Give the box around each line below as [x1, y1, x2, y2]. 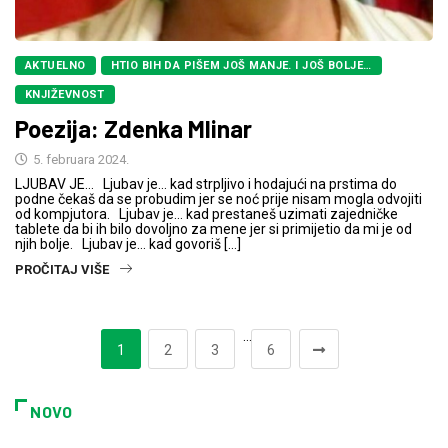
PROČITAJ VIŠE [15, 262, 109, 278]
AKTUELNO [25, 59, 86, 73]
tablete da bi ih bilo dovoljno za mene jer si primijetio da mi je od [15, 221, 412, 238]
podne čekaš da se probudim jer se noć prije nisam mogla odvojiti [15, 191, 422, 208]
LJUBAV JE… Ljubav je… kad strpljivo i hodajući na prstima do [15, 176, 397, 193]
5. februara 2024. [30, 152, 129, 168]
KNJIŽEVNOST [25, 88, 105, 102]
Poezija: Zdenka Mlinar [15, 114, 252, 144]
